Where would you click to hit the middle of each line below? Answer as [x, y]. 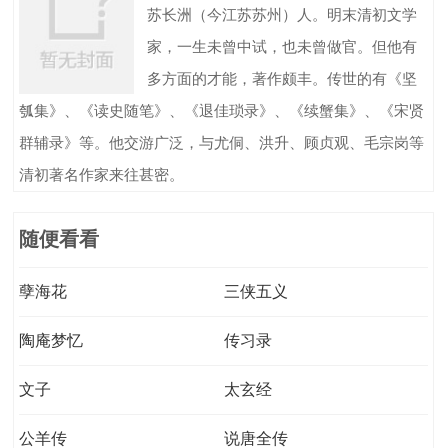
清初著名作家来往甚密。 [102, 175]
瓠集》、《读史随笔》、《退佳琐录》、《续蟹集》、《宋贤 [222, 111]
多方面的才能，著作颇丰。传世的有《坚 [282, 79]
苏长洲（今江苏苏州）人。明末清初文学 [282, 15]
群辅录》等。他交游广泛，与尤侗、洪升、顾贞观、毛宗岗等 [222, 143]
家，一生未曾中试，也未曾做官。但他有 [282, 47]
